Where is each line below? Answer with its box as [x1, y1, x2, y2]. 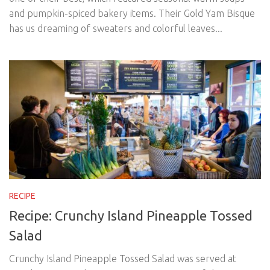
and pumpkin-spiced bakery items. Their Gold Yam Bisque [9, 7, 255, 19]
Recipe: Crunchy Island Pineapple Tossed [9, 207, 253, 223]
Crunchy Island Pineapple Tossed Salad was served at [9, 253, 236, 264]
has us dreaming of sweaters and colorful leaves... [9, 22, 222, 34]
